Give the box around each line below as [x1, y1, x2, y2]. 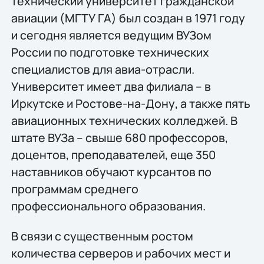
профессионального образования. [11, 198, 206, 214]
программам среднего [11, 181, 138, 197]
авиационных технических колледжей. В [11, 113, 237, 129]
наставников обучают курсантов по [11, 164, 212, 180]
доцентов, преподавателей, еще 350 [11, 147, 216, 163]
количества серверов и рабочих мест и [11, 245, 230, 262]
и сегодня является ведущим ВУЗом [11, 27, 212, 44]
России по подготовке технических [11, 44, 209, 61]
